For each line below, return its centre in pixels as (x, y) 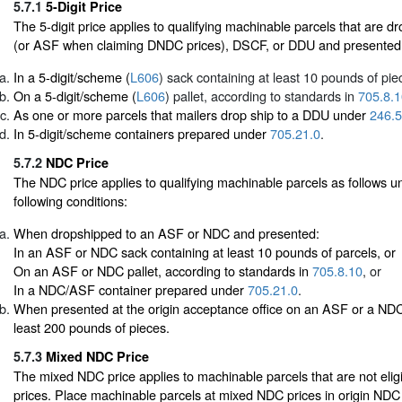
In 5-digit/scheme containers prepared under (142, 133)
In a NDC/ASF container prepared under (131, 289)
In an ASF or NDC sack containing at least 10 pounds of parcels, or (205, 251)
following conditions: (70, 201)
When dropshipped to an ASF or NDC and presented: (166, 232)
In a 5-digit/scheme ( (72, 76)
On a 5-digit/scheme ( (75, 95)
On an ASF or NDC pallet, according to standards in (163, 270)
